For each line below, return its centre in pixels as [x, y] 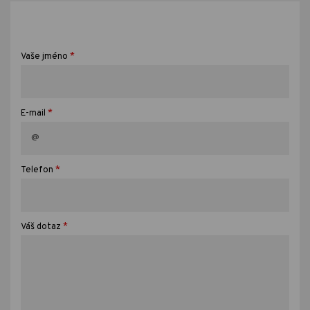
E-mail [33, 113]
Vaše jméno [44, 56]
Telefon [37, 170]
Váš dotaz [41, 227]
